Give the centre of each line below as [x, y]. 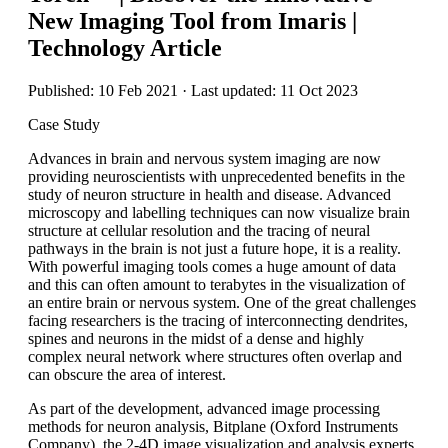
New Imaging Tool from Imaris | [192, 20]
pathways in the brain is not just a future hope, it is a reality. [214, 248]
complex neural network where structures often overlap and [215, 356]
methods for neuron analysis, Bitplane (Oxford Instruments [213, 426]
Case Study [64, 124]
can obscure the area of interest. [127, 374]
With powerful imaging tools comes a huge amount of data [212, 266]
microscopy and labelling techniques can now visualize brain [219, 212]
